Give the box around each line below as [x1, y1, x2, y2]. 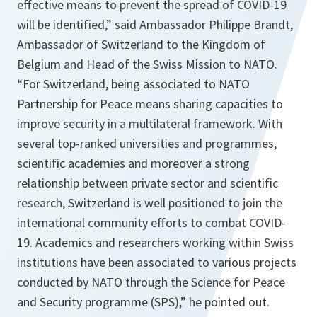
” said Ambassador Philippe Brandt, [106, 16, 293, 33]
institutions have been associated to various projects [17, 254, 296, 271]
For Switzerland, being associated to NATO [23, 76, 250, 93]
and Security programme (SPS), [17, 294, 180, 311]
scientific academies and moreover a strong [17, 155, 250, 172]
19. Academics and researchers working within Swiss [17, 234, 294, 251]
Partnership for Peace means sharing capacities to [17, 96, 283, 113]
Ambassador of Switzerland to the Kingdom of [17, 36, 265, 53]
